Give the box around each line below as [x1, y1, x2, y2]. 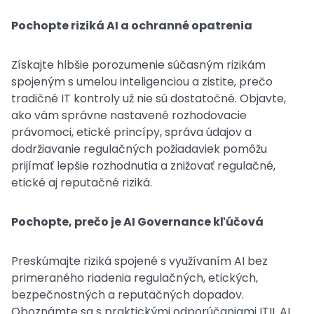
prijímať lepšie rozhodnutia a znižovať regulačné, [11, 158, 275, 174]
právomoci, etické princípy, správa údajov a [11, 124, 252, 140]
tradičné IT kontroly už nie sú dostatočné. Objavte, [11, 90, 286, 107]
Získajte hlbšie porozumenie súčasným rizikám [11, 57, 266, 73]
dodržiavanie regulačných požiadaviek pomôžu [11, 141, 267, 157]
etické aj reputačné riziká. [11, 175, 152, 191]
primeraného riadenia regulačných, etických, [11, 270, 258, 286]
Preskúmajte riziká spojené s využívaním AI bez [11, 253, 268, 269]
